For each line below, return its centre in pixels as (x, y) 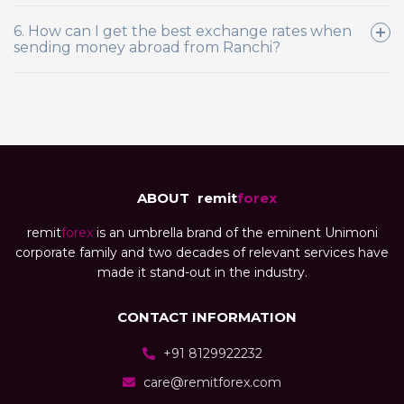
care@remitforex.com (211, 383)
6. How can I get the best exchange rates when (183, 31)
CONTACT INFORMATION (207, 317)
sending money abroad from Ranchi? (147, 47)
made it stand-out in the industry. (202, 273)
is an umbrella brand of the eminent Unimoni (235, 233)
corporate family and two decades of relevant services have (202, 253)
